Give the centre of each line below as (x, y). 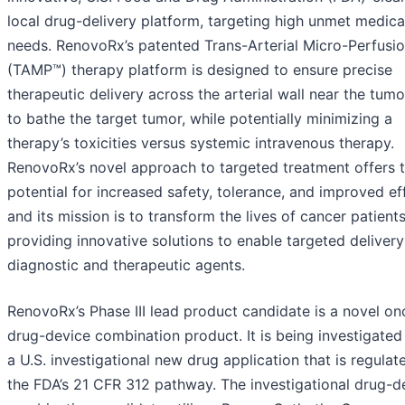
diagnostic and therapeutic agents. (126, 264)
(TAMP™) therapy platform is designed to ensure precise (200, 69)
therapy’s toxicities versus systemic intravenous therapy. (201, 142)
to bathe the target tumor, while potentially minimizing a (200, 118)
